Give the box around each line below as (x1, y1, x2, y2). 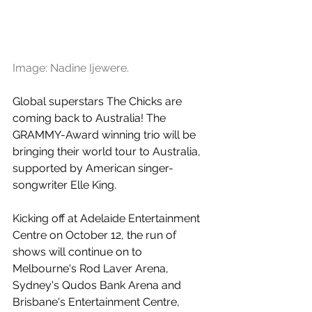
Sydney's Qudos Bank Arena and (13, 279, 184, 292)
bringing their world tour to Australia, (13, 145, 203, 159)
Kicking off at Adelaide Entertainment (13, 212, 203, 226)
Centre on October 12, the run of (13, 228, 179, 242)
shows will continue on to (13, 245, 145, 259)
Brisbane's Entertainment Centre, (13, 295, 182, 309)
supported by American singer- (13, 162, 173, 175)
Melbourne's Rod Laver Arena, (13, 262, 171, 276)
